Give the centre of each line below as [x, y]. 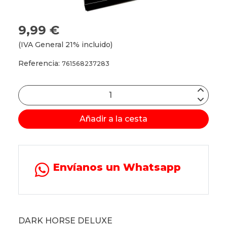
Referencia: [40, 63]
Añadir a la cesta [113, 119]
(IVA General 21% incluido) [65, 44]
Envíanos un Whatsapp [117, 167]
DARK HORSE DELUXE [65, 220]
